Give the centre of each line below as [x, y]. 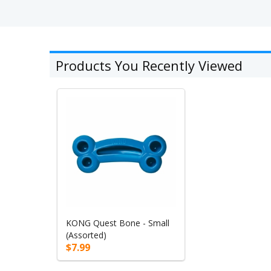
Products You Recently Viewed [149, 65]
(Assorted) [86, 235]
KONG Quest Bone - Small [117, 223]
